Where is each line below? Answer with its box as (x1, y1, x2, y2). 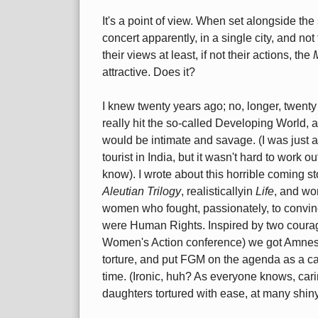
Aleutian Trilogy (102, 185, 181, 198)
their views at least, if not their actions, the (102, 49, 313, 62)
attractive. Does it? (102, 66, 195, 79)
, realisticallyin (181, 185, 256, 198)
